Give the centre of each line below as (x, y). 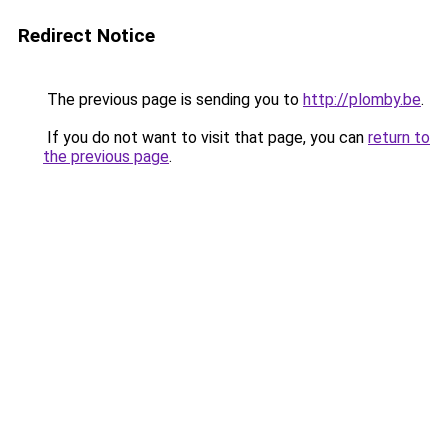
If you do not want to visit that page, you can (205, 137)
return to (399, 137)
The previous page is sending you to (173, 99)
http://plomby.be (362, 99)
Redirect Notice (86, 35)
